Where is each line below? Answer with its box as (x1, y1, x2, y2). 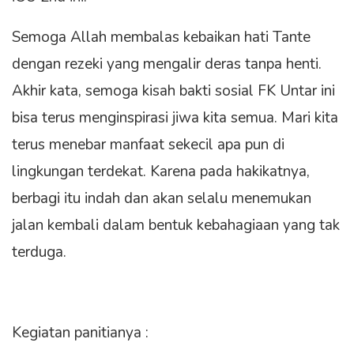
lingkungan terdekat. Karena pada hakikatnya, (12, 160, 310, 182)
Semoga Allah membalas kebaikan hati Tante (12, 26, 311, 47)
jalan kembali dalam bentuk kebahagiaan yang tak (12, 214, 340, 235)
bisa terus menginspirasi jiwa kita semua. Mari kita (12, 107, 338, 128)
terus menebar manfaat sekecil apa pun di (12, 134, 284, 155)
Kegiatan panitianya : (12, 322, 149, 343)
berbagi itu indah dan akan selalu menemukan (12, 187, 311, 209)
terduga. (12, 241, 66, 262)
